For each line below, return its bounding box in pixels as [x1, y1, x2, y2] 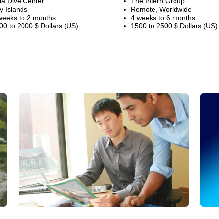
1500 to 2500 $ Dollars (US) [131, 22, 218, 30]
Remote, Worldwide [131, 5, 192, 13]
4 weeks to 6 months [131, 14, 195, 22]
